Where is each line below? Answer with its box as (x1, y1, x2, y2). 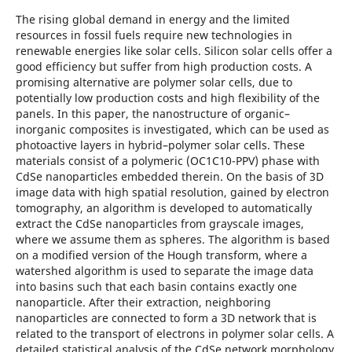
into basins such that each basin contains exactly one (15, 278, 297, 294)
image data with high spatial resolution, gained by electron (15, 184, 329, 200)
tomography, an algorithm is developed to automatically (15, 200, 312, 215)
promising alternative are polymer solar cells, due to (15, 74, 292, 90)
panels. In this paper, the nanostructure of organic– (15, 105, 290, 121)
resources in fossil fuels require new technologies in (15, 27, 292, 42)
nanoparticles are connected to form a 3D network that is (15, 310, 317, 325)
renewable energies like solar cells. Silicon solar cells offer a (15, 42, 332, 58)
